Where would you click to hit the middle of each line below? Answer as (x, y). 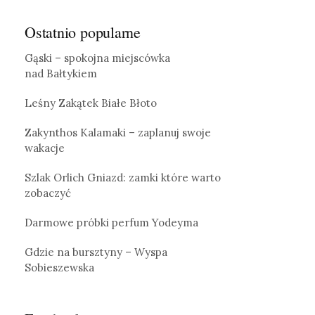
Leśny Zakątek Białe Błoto (91, 103)
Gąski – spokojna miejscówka (97, 58)
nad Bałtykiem (61, 73)
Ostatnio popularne (83, 32)
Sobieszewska (59, 267)
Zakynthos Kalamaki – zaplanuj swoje (118, 132)
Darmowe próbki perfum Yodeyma (111, 222)
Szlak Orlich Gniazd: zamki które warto (123, 177)
